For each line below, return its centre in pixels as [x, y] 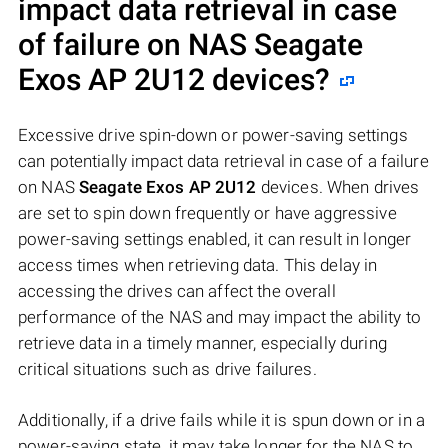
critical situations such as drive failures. [167, 369]
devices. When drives [338, 187]
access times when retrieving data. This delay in [198, 265]
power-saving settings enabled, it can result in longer [215, 239]
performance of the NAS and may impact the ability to [219, 317]
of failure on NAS [136, 45]
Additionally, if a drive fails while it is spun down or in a [221, 420]
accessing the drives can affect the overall [177, 291]
